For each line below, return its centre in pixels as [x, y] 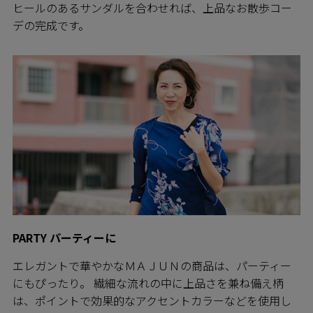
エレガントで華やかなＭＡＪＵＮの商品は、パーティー [152, 265]
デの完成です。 [51, 25]
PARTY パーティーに [64, 237]
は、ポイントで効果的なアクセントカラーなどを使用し [152, 300]
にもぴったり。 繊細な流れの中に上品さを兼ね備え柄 [148, 283]
